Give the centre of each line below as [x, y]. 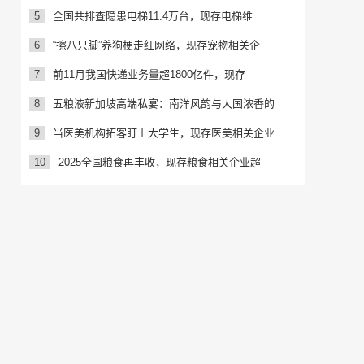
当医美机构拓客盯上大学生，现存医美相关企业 [164, 133]
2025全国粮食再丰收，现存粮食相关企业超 [160, 162]
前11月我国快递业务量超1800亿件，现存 [149, 74]
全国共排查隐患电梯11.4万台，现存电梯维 [153, 16]
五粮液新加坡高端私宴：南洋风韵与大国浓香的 [164, 104]
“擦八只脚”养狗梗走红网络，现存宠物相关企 [156, 45]
